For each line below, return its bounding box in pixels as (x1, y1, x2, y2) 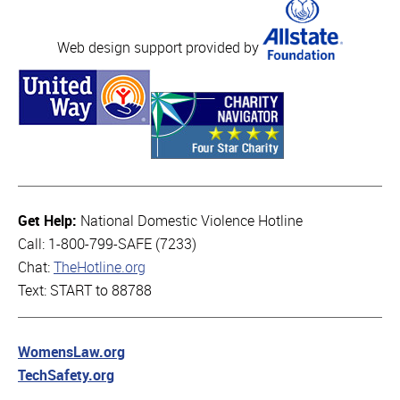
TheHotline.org (54, 259, 146, 276)
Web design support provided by (57, 39, 262, 56)
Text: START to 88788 (18, 282, 152, 299)
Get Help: (18, 212, 80, 229)
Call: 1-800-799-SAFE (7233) (18, 236, 196, 253)
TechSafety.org (18, 367, 114, 384)
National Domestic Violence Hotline (80, 212, 303, 229)
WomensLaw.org (18, 344, 125, 361)
